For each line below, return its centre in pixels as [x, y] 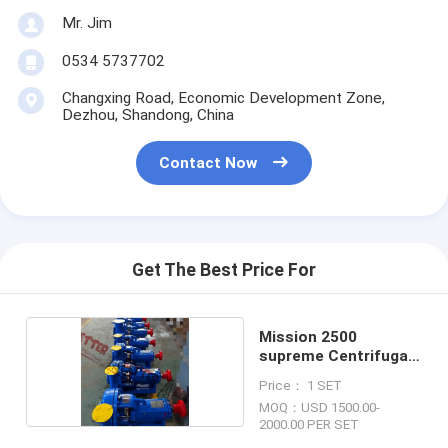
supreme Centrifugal [336, 355]
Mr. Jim [86, 22]
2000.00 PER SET [309, 424]
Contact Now [208, 163]
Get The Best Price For [224, 270]
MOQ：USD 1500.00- [320, 407]
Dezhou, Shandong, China [147, 114]
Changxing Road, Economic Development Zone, [223, 97]
